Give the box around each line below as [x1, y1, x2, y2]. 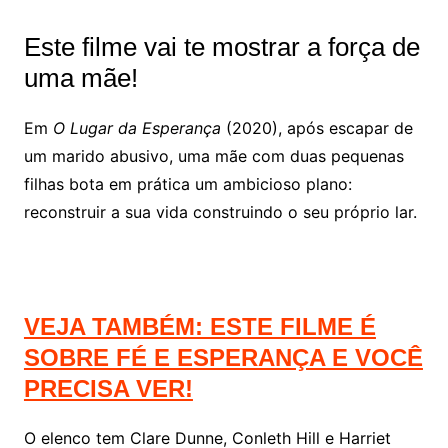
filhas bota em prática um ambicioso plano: [23, 174, 352, 195]
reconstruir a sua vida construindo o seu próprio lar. [23, 202, 417, 223]
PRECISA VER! [23, 375, 193, 403]
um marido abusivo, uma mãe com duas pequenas [23, 146, 404, 167]
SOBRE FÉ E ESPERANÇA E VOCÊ [23, 344, 423, 372]
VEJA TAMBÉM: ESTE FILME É [23, 313, 376, 341]
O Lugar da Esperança [52, 118, 221, 139]
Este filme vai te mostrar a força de [23, 32, 420, 63]
